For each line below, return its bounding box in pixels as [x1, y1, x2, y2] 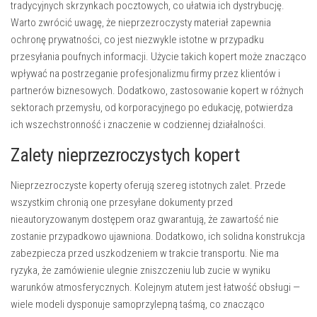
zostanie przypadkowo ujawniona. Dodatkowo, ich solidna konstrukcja [11, 229, 305, 243]
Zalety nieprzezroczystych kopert [11, 144, 239, 166]
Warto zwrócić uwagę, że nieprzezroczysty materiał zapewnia [11, 16, 271, 29]
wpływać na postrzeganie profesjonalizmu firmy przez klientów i [11, 67, 280, 80]
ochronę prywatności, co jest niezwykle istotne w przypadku [11, 33, 264, 46]
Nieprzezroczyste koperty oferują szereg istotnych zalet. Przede [11, 178, 286, 192]
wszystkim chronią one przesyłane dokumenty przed [11, 195, 233, 209]
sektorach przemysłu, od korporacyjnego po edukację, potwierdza [11, 100, 293, 114]
